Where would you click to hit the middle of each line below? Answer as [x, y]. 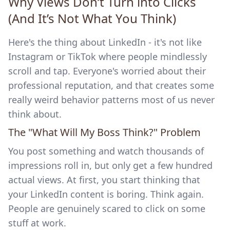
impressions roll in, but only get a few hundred [110, 165]
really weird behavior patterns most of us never [111, 100]
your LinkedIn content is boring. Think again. [106, 194]
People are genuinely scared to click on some [107, 208]
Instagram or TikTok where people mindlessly [108, 56]
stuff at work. [37, 223]
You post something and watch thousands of [106, 151]
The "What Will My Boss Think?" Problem [104, 132]
